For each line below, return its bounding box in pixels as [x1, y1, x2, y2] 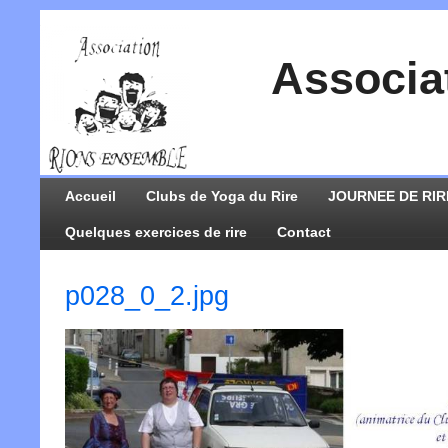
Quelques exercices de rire [65, 224, 247, 240]
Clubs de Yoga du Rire [146, 188, 298, 204]
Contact [277, 224, 331, 240]
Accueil [65, 188, 116, 204]
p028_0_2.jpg [65, 280, 229, 311]
